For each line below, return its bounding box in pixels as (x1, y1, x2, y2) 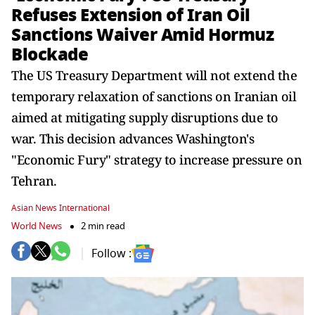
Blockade (11, 41, 88, 67)
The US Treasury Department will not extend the (11, 67, 297, 84)
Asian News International (11, 202, 110, 214)
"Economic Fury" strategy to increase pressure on (11, 151, 302, 168)
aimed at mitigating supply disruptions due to (11, 109, 278, 126)
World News (11, 219, 62, 233)
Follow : (91, 245, 131, 262)
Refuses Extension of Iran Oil (11, 2, 250, 28)
